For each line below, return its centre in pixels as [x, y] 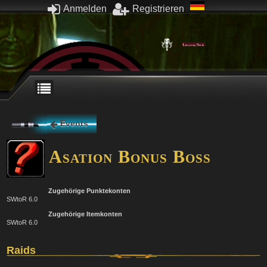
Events [74, 123]
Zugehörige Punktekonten [89, 191]
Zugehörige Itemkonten [85, 214]
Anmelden [84, 8]
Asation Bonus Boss [128, 156]
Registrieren [158, 8]
